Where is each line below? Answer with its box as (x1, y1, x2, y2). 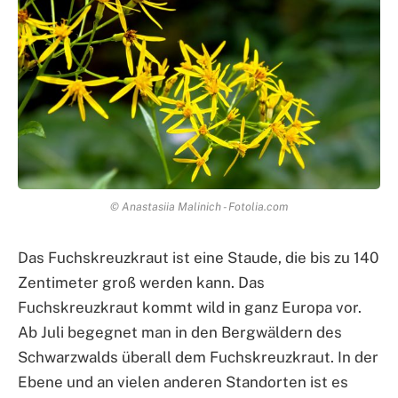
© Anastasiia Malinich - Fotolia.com (110, 199, 288, 213)
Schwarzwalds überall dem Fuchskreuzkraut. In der (18, 347, 378, 366)
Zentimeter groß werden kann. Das (18, 273, 265, 291)
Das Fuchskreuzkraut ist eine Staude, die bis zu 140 (18, 248, 378, 267)
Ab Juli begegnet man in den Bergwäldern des (18, 322, 342, 341)
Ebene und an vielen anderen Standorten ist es (18, 372, 348, 391)
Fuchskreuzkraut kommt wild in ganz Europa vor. (18, 298, 362, 316)
